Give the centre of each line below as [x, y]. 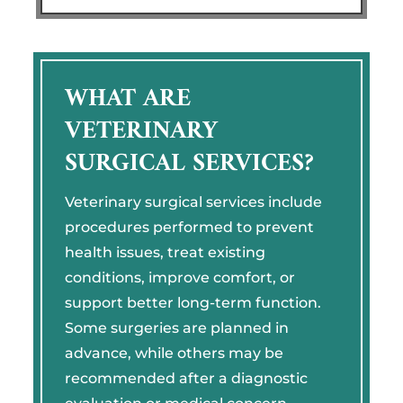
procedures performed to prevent [189, 227]
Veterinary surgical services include [193, 201]
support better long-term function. [193, 302]
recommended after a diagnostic [186, 378]
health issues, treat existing [165, 252]
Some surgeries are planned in [176, 327]
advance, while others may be [174, 353]
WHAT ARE [127, 99]
